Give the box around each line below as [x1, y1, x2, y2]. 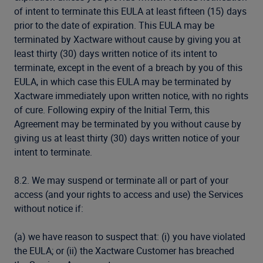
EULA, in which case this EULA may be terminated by [14, 75, 231, 88]
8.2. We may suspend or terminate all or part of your [14, 174, 228, 187]
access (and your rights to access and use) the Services [14, 188, 243, 201]
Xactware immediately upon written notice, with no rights [14, 89, 248, 102]
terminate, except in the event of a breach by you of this [14, 61, 242, 74]
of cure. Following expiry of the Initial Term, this [14, 103, 210, 116]
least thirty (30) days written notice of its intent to [14, 47, 217, 60]
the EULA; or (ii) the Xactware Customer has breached [14, 244, 234, 257]
